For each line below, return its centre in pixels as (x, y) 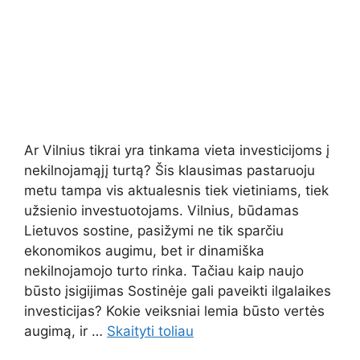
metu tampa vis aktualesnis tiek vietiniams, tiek (176, 190)
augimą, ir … (65, 331)
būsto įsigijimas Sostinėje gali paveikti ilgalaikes (178, 290)
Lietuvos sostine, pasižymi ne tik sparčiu (154, 230)
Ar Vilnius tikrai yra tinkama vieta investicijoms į (177, 150)
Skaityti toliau (150, 331)
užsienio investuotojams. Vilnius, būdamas (162, 210)
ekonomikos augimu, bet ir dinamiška (144, 250)
